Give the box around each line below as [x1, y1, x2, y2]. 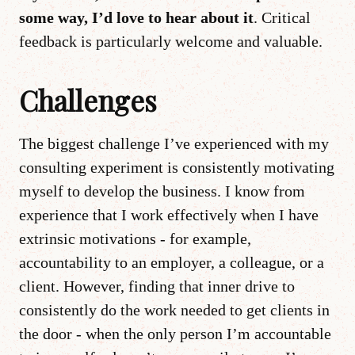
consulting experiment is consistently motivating [19, 158, 334, 176]
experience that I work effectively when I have [19, 205, 319, 223]
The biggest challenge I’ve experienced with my [19, 134, 329, 152]
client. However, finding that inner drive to [19, 277, 295, 295]
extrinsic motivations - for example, [19, 229, 251, 247]
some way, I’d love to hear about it [19, 8, 254, 26]
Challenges [19, 81, 157, 119]
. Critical [254, 8, 311, 26]
